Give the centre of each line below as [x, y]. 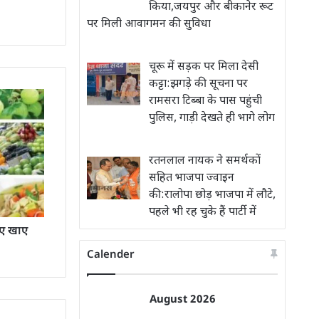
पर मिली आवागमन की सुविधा [149, 25]
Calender [111, 255]
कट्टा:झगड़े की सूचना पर [198, 84]
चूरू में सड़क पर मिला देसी [204, 67]
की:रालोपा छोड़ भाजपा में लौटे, [212, 195]
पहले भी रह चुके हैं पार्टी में [203, 213]
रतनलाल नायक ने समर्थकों [205, 161]
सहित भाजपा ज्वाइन [192, 178]
